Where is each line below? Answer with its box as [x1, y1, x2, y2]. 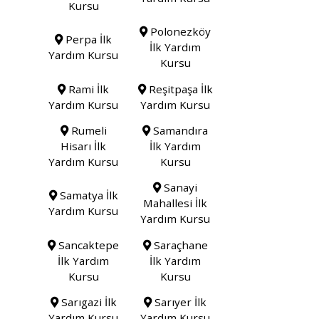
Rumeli [68, 122, 107, 137]
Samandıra [150, 122, 209, 137]
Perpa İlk [63, 32, 113, 47]
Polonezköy [147, 24, 211, 39]
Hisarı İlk [61, 138, 107, 153]
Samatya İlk [56, 188, 118, 203]
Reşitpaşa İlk [145, 81, 213, 96]
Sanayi [161, 180, 198, 195]
